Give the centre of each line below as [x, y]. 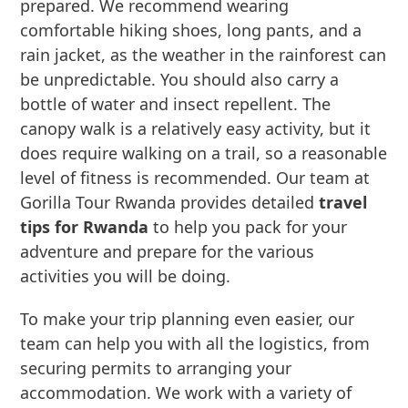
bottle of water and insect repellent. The [176, 104]
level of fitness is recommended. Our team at [195, 178]
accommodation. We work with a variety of [186, 393]
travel [343, 202]
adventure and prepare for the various [168, 251]
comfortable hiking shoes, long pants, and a [191, 30]
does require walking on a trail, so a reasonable [204, 153]
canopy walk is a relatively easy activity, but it [196, 128]
